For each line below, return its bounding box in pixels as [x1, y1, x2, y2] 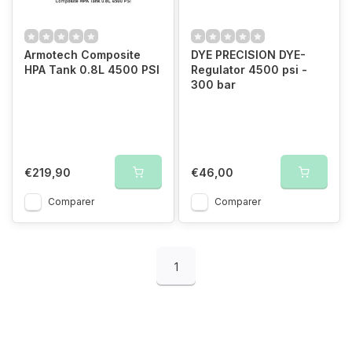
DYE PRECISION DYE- [190, 48, 306, 61]
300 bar [190, 78, 236, 91]
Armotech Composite [24, 48, 141, 61]
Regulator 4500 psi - [190, 63, 307, 76]
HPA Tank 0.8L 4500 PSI [24, 63, 159, 76]
